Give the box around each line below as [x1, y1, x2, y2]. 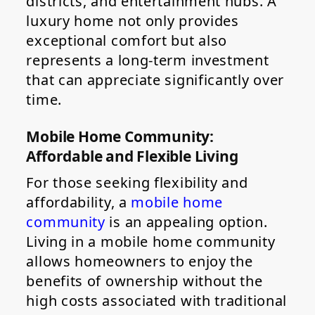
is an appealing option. [105, 212, 268, 232]
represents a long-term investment [26, 51, 269, 70]
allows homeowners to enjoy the [26, 252, 253, 271]
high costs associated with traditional [26, 291, 288, 311]
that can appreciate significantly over [26, 70, 285, 90]
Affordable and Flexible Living [26, 146, 238, 167]
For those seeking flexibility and [26, 173, 248, 193]
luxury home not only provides [26, 11, 239, 31]
